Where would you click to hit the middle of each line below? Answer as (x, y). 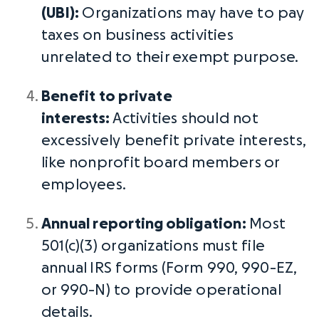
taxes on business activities (137, 35)
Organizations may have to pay (192, 13)
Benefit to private (107, 96)
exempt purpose (234, 57)
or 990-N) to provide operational (161, 290)
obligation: (205, 224)
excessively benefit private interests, (173, 141)
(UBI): (61, 13)
